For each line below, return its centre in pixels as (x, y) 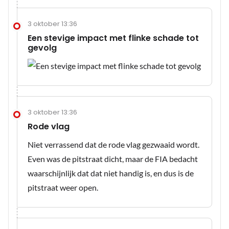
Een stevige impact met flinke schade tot (113, 38)
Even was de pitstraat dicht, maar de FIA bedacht (113, 159)
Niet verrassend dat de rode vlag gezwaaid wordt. (113, 145)
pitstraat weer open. (63, 188)
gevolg (42, 48)
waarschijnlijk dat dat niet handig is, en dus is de (111, 173)
